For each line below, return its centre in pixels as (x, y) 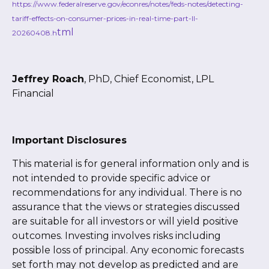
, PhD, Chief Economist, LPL (149, 79)
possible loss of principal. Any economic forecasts (128, 250)
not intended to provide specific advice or (111, 178)
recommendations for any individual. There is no (127, 193)
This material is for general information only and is (130, 164)
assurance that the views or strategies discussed (126, 207)
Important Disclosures (69, 141)
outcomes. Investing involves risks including (116, 236)
